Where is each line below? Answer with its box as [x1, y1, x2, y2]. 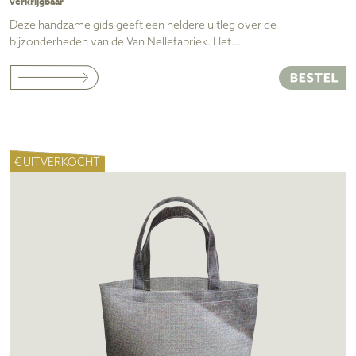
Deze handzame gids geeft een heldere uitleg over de [10, 18, 277, 33]
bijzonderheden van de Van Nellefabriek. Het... [10, 35, 241, 49]
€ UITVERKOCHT [14, 156, 100, 170]
